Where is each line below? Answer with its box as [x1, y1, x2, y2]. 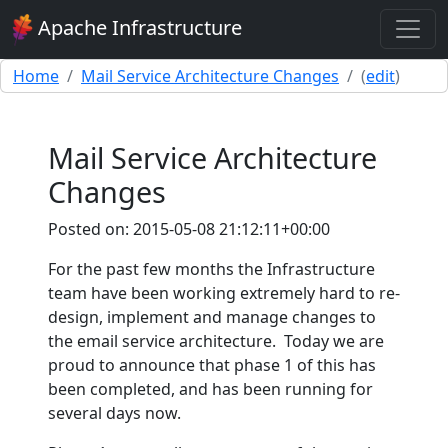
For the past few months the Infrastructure [48, 257, 375, 280]
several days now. [48, 401, 181, 424]
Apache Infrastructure [32, 14, 242, 41]
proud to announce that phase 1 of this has [48, 353, 376, 376]
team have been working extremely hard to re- [48, 281, 400, 304]
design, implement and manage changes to [48, 305, 376, 328]
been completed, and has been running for [48, 377, 373, 400]
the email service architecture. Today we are [48, 329, 384, 352]
